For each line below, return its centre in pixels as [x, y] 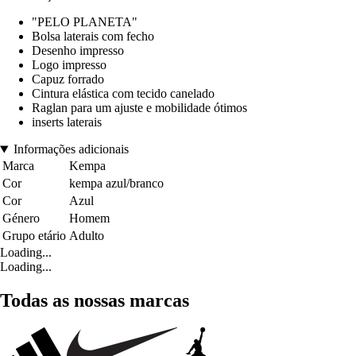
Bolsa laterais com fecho [93, 37]
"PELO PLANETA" [85, 22]
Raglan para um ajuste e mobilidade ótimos [139, 108]
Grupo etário [34, 236]
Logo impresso [69, 65]
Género [21, 219]
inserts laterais [67, 122]
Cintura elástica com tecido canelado [123, 94]
